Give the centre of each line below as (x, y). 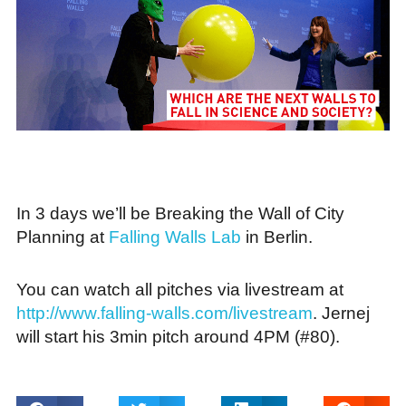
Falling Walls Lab (175, 237)
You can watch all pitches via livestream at (180, 289)
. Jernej (341, 313)
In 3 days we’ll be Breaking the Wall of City (180, 213)
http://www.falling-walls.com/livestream (164, 313)
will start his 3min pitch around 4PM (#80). (178, 336)
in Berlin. (277, 237)
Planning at (63, 237)
